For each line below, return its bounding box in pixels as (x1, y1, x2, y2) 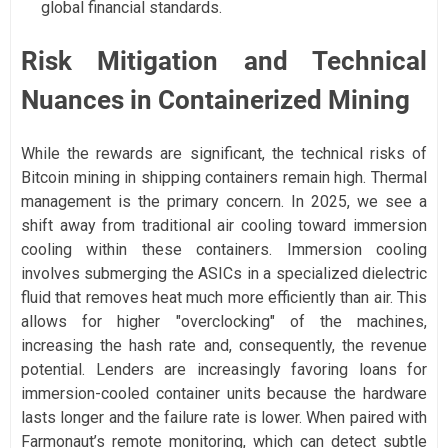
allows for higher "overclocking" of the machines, (21, 311, 427, 331)
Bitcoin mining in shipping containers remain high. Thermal (21, 167, 427, 187)
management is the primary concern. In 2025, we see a (21, 191, 427, 211)
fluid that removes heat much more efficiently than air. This (21, 287, 427, 307)
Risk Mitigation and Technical (21, 45, 427, 76)
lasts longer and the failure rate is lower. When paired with (21, 407, 427, 427)
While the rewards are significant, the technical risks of (21, 143, 427, 163)
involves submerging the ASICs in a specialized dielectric (21, 263, 427, 283)
